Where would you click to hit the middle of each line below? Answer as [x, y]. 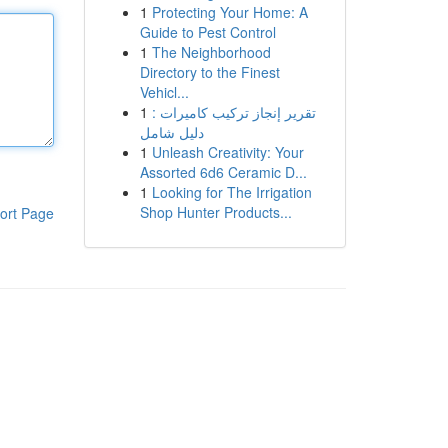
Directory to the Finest [209, 72]
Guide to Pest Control [207, 32]
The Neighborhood [211, 52]
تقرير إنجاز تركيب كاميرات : [233, 112]
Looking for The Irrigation [231, 192]
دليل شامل [171, 132]
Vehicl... [164, 92]
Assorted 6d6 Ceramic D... [223, 172]
